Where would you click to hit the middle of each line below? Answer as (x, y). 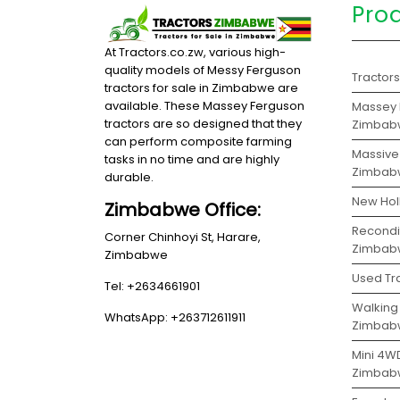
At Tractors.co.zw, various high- (195, 53)
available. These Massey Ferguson (204, 106)
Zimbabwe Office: (183, 210)
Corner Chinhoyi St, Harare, (183, 237)
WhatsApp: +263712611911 (175, 318)
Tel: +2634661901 (152, 287)
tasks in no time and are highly (192, 160)
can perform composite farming (198, 142)
